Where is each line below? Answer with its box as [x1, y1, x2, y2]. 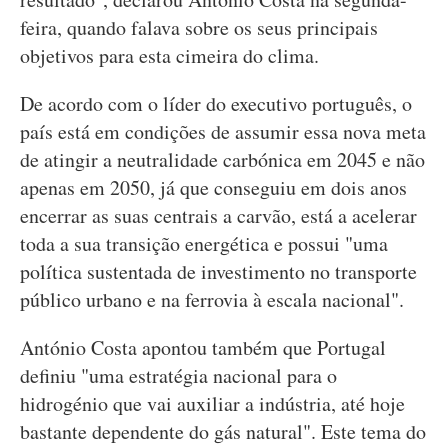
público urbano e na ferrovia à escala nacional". [20, 286, 404, 313]
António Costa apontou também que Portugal [20, 334, 386, 361]
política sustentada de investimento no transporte [20, 258, 417, 285]
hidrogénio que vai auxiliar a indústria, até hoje [20, 390, 405, 417]
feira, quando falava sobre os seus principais [20, 14, 378, 41]
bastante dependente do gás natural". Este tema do [20, 418, 426, 445]
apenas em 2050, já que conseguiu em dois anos [20, 174, 407, 201]
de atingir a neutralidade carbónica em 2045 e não [20, 146, 425, 173]
